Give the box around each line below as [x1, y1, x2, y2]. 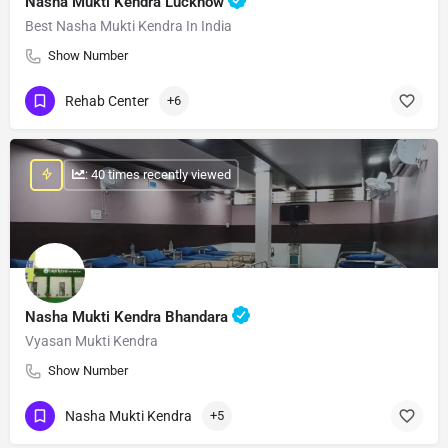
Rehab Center [65, 93, 149, 110]
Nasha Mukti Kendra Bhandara [25, 307, 232, 326]
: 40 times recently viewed [84, 167, 231, 183]
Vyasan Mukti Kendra [25, 332, 158, 349]
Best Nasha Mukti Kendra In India [25, 17, 232, 34]
